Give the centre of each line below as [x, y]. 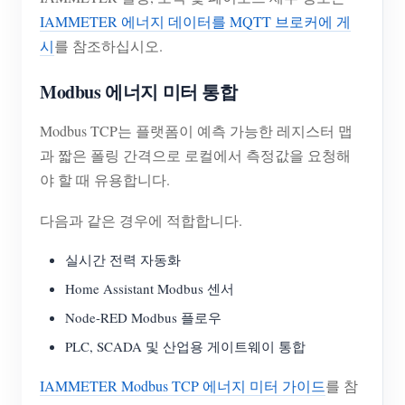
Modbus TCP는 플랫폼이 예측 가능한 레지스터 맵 [196, 131]
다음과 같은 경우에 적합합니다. [141, 221]
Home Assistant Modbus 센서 [150, 289]
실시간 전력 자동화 [123, 260]
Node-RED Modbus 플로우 [143, 318]
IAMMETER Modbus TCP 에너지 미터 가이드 [183, 386]
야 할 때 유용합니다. [105, 180]
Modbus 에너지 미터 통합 [139, 92]
